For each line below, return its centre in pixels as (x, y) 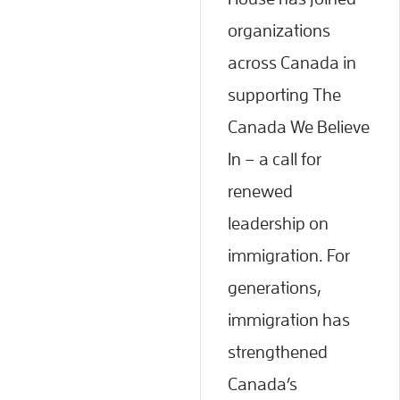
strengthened (278, 351)
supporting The (284, 94)
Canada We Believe (299, 126)
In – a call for (275, 158)
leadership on (278, 223)
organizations (279, 30)
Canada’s (262, 383)
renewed (260, 191)
